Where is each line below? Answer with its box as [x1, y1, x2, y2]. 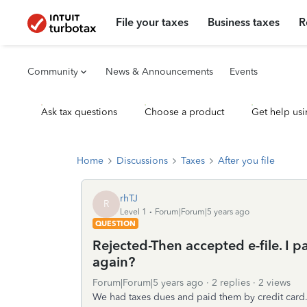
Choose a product [145, 106, 224, 118]
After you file [218, 155, 275, 167]
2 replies [212, 277, 250, 288]
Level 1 [120, 206, 147, 217]
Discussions [116, 155, 168, 167]
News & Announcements [106, 66, 213, 77]
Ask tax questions [41, 106, 117, 118]
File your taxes [116, 16, 189, 29]
